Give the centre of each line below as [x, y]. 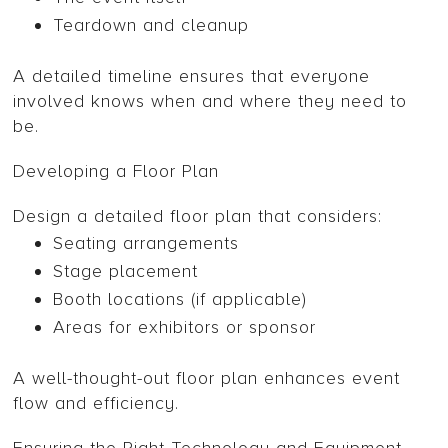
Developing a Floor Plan [116, 171]
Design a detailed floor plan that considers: [198, 216]
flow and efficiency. [96, 403]
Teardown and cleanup [151, 25]
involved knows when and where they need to [210, 101]
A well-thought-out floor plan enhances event [207, 378]
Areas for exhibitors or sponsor [185, 327]
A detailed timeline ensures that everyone [192, 76]
